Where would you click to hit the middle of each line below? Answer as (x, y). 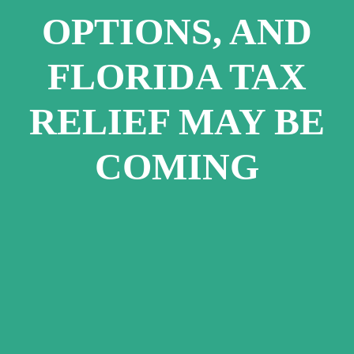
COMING (177, 166)
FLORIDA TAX (177, 76)
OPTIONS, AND (177, 31)
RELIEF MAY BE (177, 121)
